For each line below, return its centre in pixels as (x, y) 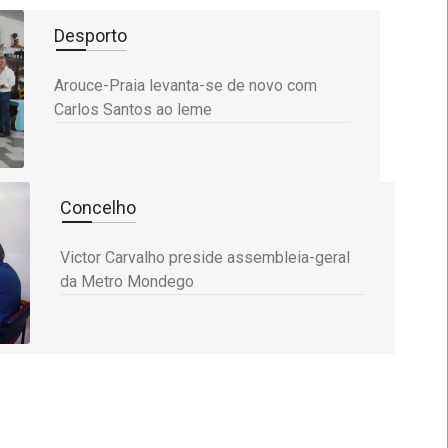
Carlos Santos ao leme (133, 110)
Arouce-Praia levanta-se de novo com (185, 86)
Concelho (98, 208)
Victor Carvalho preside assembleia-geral (205, 258)
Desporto (90, 36)
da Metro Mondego (127, 282)
